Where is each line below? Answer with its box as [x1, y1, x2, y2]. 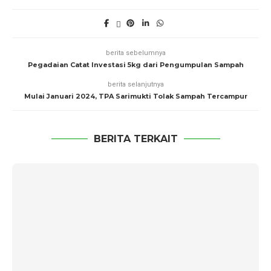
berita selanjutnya [107, 80, 164, 88]
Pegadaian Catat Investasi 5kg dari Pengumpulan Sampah [27, 60, 244, 69]
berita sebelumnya [105, 49, 166, 57]
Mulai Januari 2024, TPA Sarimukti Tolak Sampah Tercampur [24, 92, 247, 100]
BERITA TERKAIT [93, 133, 178, 145]
